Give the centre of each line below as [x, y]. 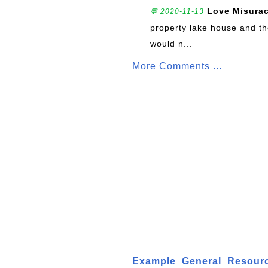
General [202, 261]
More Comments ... [177, 66]
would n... [171, 44]
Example [154, 261]
